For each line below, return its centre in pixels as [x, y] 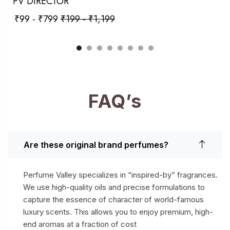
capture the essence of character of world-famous [113, 199]
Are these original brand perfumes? [96, 145]
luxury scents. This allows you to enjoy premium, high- [118, 212]
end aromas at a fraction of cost [80, 224]
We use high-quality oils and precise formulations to [114, 187]
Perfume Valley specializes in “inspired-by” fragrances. [120, 175]
